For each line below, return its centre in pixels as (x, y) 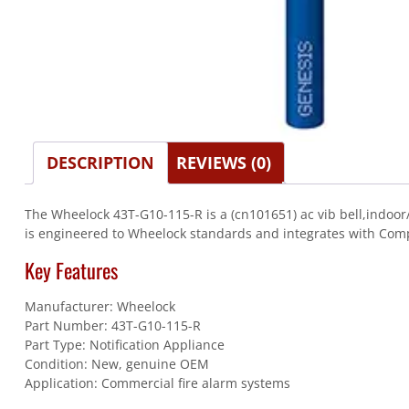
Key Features (71, 269)
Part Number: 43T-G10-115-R (112, 326)
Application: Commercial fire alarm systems (157, 383)
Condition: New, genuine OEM (116, 364)
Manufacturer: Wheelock (100, 307)
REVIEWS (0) (223, 162)
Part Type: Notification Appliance (124, 345)
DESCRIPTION (100, 162)
